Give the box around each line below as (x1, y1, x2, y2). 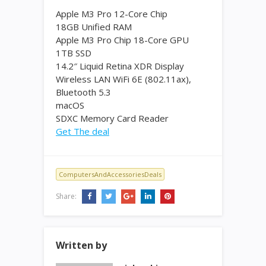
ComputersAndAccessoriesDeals (59, 170, 161, 179)
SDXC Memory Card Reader (56, 112, 169, 124)
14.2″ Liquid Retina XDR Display (56, 60, 184, 72)
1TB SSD (56, 47, 91, 59)
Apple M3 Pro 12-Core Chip (56, 8, 167, 20)
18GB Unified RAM (56, 21, 132, 33)
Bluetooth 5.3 (56, 86, 111, 98)
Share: (56, 191, 78, 201)
